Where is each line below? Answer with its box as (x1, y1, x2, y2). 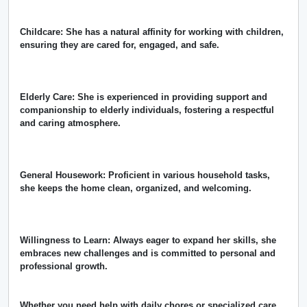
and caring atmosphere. (20, 118, 121, 129)
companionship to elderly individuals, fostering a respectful (20, 105, 274, 116)
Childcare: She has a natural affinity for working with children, (20, 27, 284, 38)
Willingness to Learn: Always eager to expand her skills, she (20, 235, 276, 246)
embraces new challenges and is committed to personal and (20, 248, 275, 259)
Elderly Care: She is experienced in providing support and (20, 92, 267, 103)
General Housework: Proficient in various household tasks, (20, 170, 270, 181)
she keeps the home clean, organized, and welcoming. (20, 183, 251, 194)
